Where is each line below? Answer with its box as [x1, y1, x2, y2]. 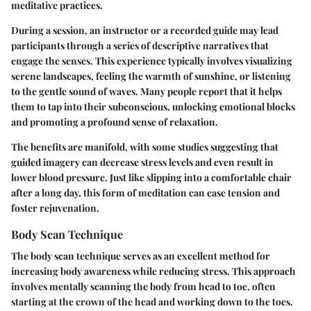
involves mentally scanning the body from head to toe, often [11, 279, 276, 293]
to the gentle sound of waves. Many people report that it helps [11, 84, 282, 98]
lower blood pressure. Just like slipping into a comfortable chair [11, 170, 292, 184]
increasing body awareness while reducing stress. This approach [11, 264, 296, 278]
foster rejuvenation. [11, 201, 99, 215]
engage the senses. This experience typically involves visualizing [11, 53, 292, 67]
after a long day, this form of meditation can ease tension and [11, 185, 280, 199]
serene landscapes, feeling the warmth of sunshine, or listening [11, 69, 291, 83]
